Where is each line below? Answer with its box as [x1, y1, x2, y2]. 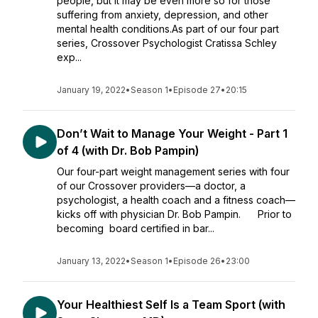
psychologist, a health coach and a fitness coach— [57, 194, 295, 206]
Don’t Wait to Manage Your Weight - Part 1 [57, 126, 287, 141]
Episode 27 [173, 84, 221, 95]
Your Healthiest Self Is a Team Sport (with [57, 297, 285, 312]
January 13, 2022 [57, 256, 126, 266]
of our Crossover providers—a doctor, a [57, 180, 246, 192]
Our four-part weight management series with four [57, 165, 290, 177]
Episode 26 [173, 256, 221, 266]
